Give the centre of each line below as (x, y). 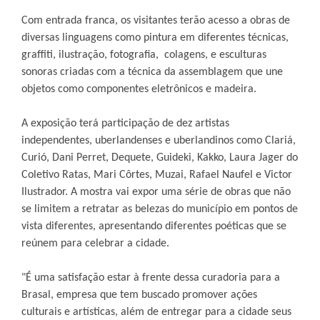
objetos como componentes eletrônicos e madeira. (139, 89)
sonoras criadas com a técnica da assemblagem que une (152, 72)
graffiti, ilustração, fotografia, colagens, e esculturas (144, 55)
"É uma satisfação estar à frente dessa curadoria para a (151, 278)
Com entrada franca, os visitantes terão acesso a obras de (156, 21)
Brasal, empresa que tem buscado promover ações (139, 295)
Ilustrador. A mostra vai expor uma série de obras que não (156, 192)
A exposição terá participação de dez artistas (125, 124)
